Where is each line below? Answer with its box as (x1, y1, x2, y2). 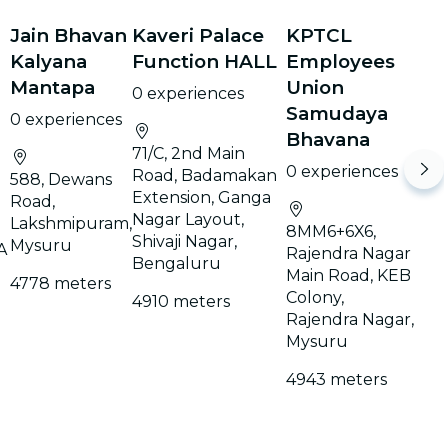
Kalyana (10, 50, 88, 73)
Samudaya (286, 102, 389, 125)
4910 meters (132, 292, 231, 311)
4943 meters (286, 370, 388, 389)
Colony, (286, 288, 345, 307)
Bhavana (286, 128, 371, 151)
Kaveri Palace (132, 24, 265, 47)
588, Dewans (10, 170, 113, 189)
